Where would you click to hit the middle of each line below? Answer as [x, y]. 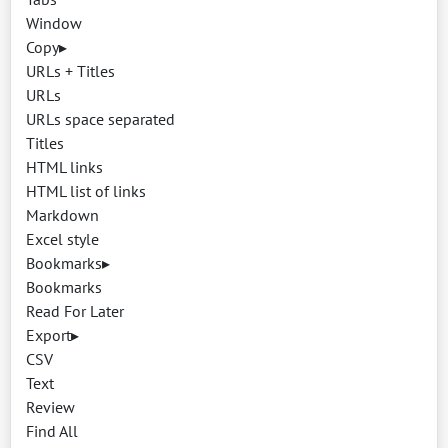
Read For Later [75, 311]
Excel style [62, 239]
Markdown [62, 215]
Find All [52, 431]
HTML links [64, 167]
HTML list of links [86, 191]
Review [50, 407]
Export [48, 335]
